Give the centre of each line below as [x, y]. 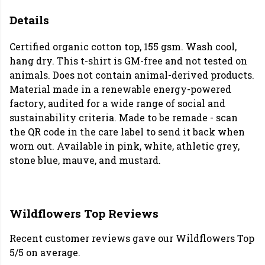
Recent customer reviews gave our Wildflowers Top [132, 238]
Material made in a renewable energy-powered [120, 89]
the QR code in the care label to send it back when [127, 132]
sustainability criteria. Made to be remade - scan [124, 118]
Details [29, 20]
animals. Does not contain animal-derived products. [132, 75]
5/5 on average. [45, 253]
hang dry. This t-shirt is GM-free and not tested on [128, 61]
